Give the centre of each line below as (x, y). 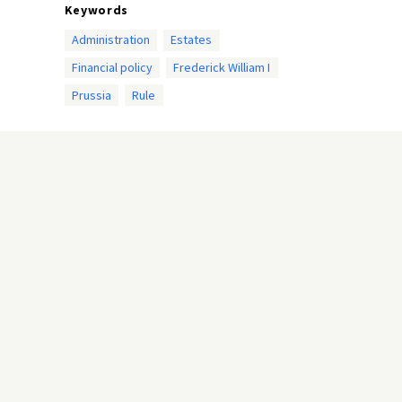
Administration (110, 40)
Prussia (91, 95)
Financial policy (112, 67)
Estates (192, 40)
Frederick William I (222, 67)
